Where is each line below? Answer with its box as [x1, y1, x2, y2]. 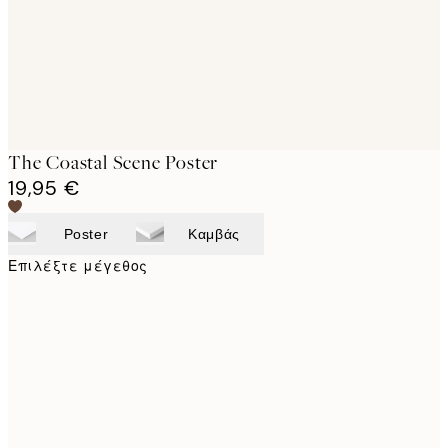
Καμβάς [188, 225, 240, 242]
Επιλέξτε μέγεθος [8, 256, 148, 275]
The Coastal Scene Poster [8, 149, 219, 175]
